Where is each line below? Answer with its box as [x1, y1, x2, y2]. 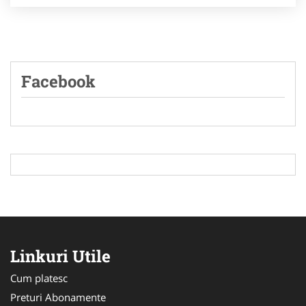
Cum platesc [10, 271, 68, 286]
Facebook [21, 70, 96, 93]
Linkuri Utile [10, 245, 111, 268]
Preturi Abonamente [10, 290, 106, 305]
